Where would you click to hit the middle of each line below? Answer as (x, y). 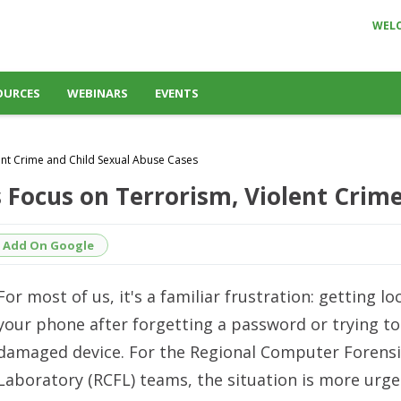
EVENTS (177, 93)
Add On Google (48, 245)
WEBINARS (98, 93)
